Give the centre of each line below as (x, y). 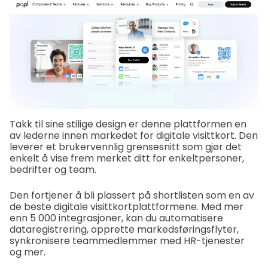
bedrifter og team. (53, 170)
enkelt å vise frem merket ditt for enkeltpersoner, (127, 159)
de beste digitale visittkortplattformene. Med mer (127, 207)
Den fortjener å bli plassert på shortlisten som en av (132, 196)
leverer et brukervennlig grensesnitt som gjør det (126, 147)
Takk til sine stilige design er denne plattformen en (128, 124)
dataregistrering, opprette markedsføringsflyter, (124, 230)
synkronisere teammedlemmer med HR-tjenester (127, 241)
